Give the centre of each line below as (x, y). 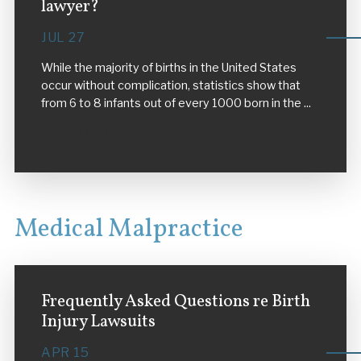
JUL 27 (63, 38)
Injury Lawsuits (98, 322)
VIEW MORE (79, 135)
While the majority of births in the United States (168, 68)
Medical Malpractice (129, 230)
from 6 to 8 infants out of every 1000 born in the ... (176, 104)
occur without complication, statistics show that (170, 86)
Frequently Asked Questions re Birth (175, 301)
